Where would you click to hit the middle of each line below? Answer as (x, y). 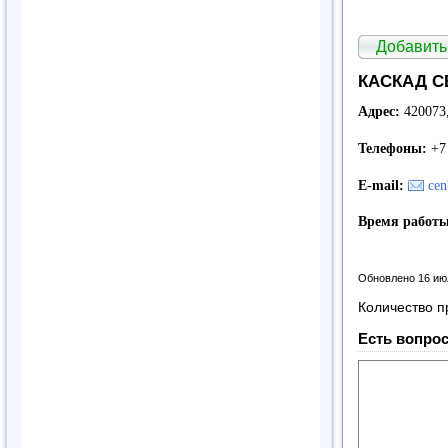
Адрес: (381, 112)
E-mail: (383, 185)
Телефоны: (394, 149)
